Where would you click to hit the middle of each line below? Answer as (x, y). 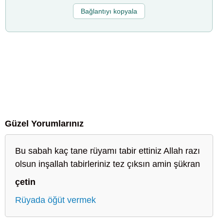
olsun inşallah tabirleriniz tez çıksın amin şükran (108, 164)
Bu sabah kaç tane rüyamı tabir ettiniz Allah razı (108, 151)
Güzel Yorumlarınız (44, 123)
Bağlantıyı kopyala (109, 11)
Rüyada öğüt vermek (55, 200)
